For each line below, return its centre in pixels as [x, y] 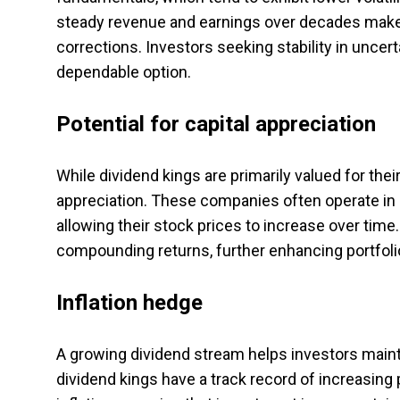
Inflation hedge [129, 303]
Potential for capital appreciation [216, 124]
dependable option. [124, 72]
